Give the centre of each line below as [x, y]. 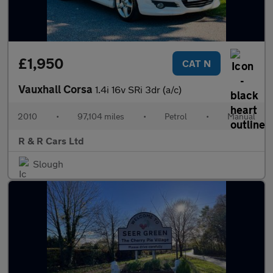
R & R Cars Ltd [51, 140]
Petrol [176, 116]
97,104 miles [101, 116]
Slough [48, 164]
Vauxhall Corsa [57, 89]
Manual [241, 116]
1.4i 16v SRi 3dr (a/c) [138, 89]
